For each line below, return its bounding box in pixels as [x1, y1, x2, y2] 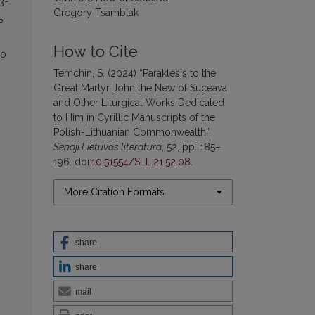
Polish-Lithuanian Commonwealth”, [53, 126, 211, 138]
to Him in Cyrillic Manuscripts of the [53, 111, 215, 123]
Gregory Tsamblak [53, 6, 139, 18]
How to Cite [53, 42, 138, 60]
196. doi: [53, 155, 91, 167]
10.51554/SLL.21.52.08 [91, 155, 191, 167]
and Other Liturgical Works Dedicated [53, 96, 224, 108]
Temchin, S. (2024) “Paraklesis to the [53, 67, 216, 79]
